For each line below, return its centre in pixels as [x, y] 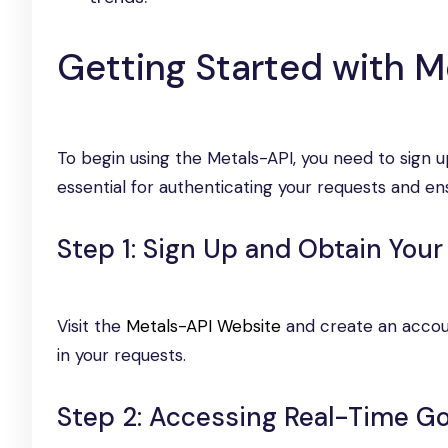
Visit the [91, 326]
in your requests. [121, 355]
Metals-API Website [203, 326]
